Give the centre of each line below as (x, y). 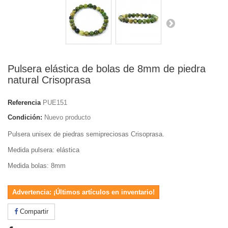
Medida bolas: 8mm (37, 166)
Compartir (33, 211)
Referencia (24, 103)
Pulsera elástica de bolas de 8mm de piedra (107, 69)
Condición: (25, 117)
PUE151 (55, 103)
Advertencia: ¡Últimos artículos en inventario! (83, 192)
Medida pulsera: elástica (44, 150)
